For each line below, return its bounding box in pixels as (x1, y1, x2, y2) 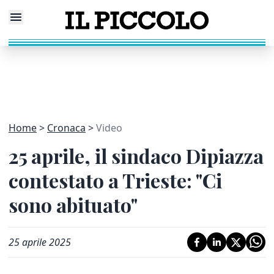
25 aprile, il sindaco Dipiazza (9, 143, 264, 169)
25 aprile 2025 (9, 235, 71, 249)
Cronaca (47, 121, 86, 135)
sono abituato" (9, 191, 138, 218)
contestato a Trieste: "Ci (9, 167, 222, 193)
